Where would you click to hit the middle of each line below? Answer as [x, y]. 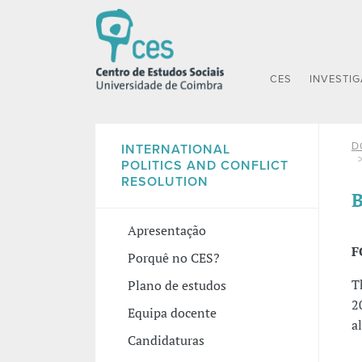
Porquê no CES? [173, 257]
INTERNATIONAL [175, 149]
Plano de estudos [177, 285]
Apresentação [166, 230]
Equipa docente [172, 312]
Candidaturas [166, 340]
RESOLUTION [164, 181]
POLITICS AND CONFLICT [204, 165]
